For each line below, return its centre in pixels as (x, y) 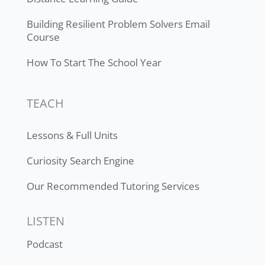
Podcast (44, 244)
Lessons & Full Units (72, 135)
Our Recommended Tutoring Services (113, 186)
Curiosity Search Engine (80, 160)
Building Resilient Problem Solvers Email (118, 24)
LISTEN (45, 221)
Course (43, 37)
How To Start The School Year (94, 62)
